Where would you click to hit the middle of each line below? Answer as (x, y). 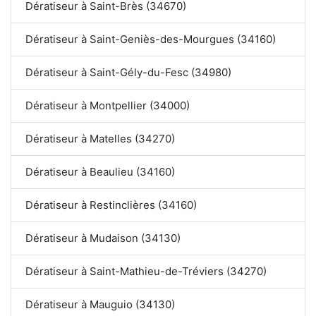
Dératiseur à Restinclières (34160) (111, 205)
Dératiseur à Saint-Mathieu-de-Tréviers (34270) (146, 272)
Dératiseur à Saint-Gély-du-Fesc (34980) (128, 73)
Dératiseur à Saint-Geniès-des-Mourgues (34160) (151, 39)
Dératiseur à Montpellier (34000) (108, 106)
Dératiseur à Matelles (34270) (100, 139)
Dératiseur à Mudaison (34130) (103, 238)
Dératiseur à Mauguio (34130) (100, 305)
